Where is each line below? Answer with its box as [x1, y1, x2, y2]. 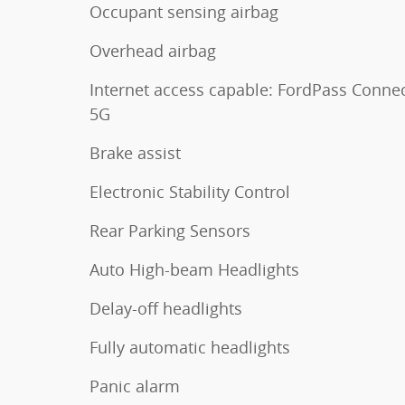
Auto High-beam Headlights [89, 258, 299, 280]
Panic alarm [89, 374, 180, 397]
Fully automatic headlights [89, 335, 290, 358]
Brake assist [89, 141, 181, 164]
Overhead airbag [89, 39, 216, 61]
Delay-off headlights [89, 297, 242, 319]
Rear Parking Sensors [89, 219, 250, 241]
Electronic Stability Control [89, 180, 290, 202]
